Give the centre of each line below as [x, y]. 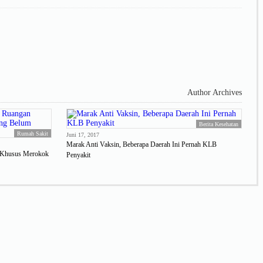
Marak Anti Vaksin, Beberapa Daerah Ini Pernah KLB [142, 144]
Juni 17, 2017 [83, 134]
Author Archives [215, 92]
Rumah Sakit [32, 133]
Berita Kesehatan [218, 124]
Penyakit [79, 155]
